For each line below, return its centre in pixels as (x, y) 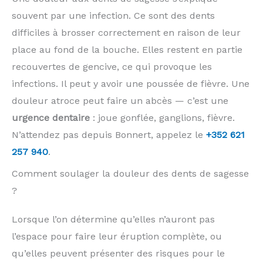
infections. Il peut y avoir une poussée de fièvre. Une (131, 83)
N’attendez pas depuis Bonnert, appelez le (109, 134)
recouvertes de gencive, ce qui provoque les (112, 66)
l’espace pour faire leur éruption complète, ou (117, 236)
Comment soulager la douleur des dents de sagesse (130, 173)
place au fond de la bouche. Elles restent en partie (127, 49)
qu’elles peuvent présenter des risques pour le (118, 253)
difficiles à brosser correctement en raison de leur (126, 32)
